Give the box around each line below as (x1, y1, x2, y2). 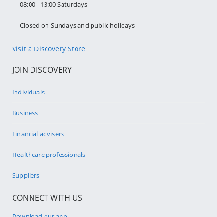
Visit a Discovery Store (12, 44, 86, 54)
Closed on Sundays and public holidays (20, 21, 135, 30)
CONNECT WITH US (12, 192, 83, 203)
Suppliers (12, 171, 40, 180)
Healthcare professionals (12, 150, 86, 159)
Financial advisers (12, 129, 64, 139)
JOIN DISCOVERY (12, 64, 72, 76)
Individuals (12, 88, 45, 97)
